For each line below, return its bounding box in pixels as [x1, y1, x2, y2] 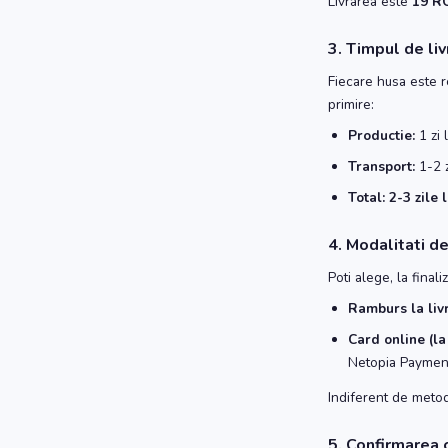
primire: [328, 95, 374, 114]
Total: [348, 188, 385, 207]
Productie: [348, 126, 415, 145]
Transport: [348, 157, 415, 176]
